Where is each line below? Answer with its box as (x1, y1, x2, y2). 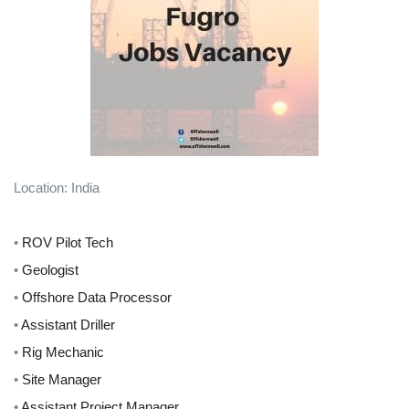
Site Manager (22, 372, 101, 387)
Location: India (14, 180, 100, 195)
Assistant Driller (21, 317, 115, 332)
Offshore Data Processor (22, 289, 172, 305)
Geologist (22, 262, 79, 278)
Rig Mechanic (22, 344, 104, 360)
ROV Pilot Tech (22, 235, 113, 250)
